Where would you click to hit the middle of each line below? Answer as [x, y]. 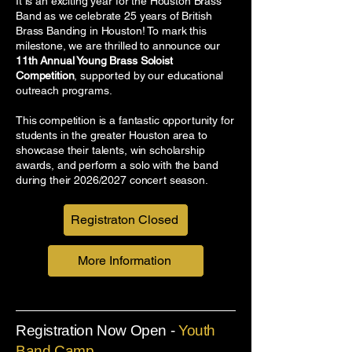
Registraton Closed [124, 220]
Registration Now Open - [97, 330]
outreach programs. [64, 90]
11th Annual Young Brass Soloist [94, 60]
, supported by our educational [149, 75]
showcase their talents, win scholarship [110, 150]
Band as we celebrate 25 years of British [114, 15]
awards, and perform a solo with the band [117, 165]
